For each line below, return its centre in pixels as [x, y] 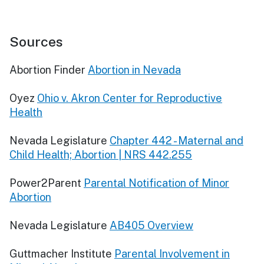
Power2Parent [45, 183]
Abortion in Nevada [134, 70]
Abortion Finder [47, 70]
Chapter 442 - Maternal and [176, 140]
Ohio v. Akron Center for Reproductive [130, 98]
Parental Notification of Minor [156, 183]
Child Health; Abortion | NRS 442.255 [101, 154]
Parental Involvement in [172, 253]
